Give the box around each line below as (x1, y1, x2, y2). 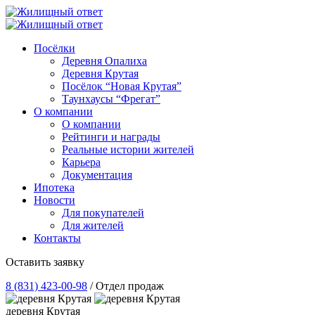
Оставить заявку (6, 256, 84, 268)
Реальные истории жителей (62, 143, 194, 155)
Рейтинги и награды (62, 131, 160, 143)
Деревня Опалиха (62, 55, 147, 67)
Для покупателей (62, 207, 144, 219)
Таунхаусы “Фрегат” (62, 93, 160, 105)
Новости (34, 194, 75, 206)
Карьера (62, 156, 101, 168)
